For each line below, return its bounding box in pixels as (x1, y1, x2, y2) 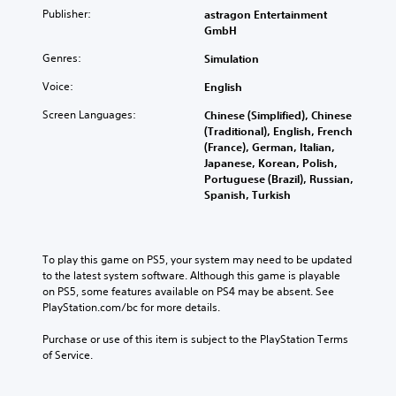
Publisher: (42, 5, 91, 21)
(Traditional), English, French (204, 123, 353, 138)
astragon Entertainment (204, 6, 327, 21)
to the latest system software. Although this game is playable (42, 267, 340, 283)
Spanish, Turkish (204, 187, 291, 202)
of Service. (42, 346, 93, 362)
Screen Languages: (42, 106, 136, 122)
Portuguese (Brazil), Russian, (204, 171, 354, 186)
